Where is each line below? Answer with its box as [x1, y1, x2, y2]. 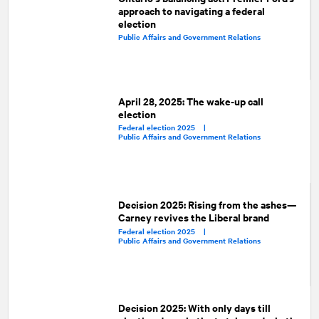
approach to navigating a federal [117, 2, 265, 18]
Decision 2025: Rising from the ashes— [117, 196, 296, 211]
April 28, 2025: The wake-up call [118, 93, 264, 108]
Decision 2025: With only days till [118, 299, 271, 315]
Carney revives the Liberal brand [117, 209, 269, 224]
